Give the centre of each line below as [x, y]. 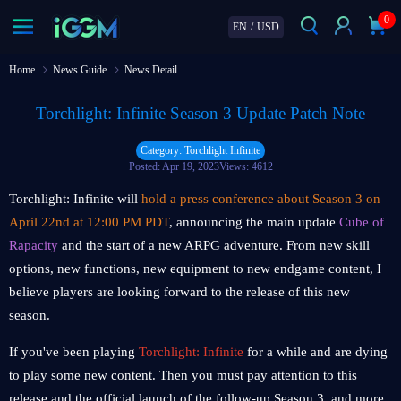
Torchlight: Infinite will [75, 199]
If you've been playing [74, 352]
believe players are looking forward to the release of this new [179, 292]
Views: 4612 [246, 166]
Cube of [362, 222]
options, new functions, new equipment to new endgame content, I [195, 269]
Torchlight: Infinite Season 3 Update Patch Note [200, 113]
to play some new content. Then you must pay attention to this [183, 375]
